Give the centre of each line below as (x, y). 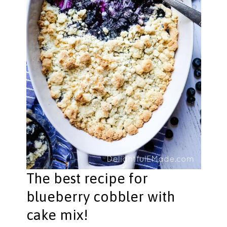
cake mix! (57, 215)
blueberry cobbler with (100, 197)
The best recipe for (87, 179)
